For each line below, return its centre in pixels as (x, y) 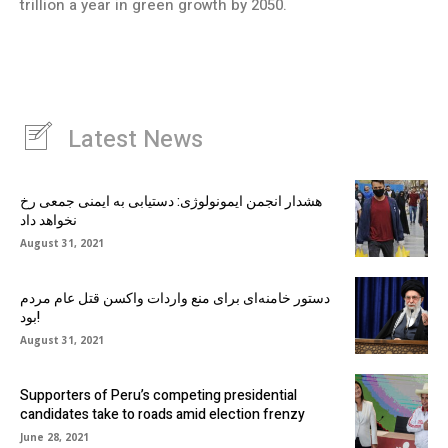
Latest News (135, 139)
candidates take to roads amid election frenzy (162, 414)
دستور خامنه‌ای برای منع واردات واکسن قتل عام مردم (175, 298)
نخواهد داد (48, 220)
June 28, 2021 (54, 436)
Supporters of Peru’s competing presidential (158, 395)
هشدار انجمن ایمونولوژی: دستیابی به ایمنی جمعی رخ (171, 201)
